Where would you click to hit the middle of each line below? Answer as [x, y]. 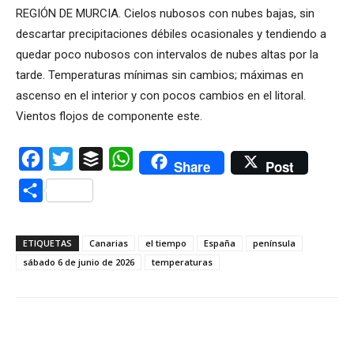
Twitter [92, 159]
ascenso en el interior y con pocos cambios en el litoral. [161, 96]
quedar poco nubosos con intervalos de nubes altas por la [167, 55]
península [274, 243]
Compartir [70, 190]
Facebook [70, 159]
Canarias [109, 243]
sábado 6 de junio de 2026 [79, 262]
